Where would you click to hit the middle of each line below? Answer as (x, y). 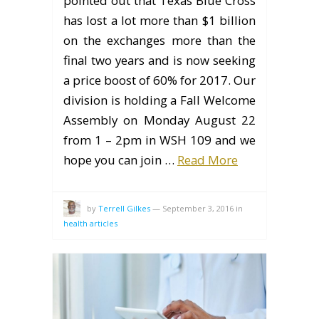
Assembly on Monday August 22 (159, 120)
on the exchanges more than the (159, 40)
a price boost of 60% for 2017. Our (159, 80)
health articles (90, 223)
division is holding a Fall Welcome (159, 100)
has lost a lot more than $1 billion (159, 20)
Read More (208, 159)
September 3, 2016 (198, 208)
